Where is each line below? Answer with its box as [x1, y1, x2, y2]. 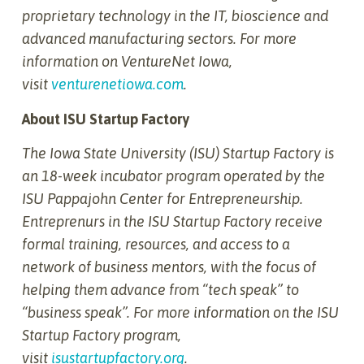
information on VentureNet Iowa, [22, 53, 232, 71]
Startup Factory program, [22, 327, 181, 344]
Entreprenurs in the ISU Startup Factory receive [22, 213, 323, 231]
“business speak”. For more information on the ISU [22, 304, 339, 322]
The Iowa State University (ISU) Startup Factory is [22, 145, 334, 162]
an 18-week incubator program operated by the [22, 167, 325, 185]
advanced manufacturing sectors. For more [22, 30, 297, 48]
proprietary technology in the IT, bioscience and [22, 7, 328, 25]
